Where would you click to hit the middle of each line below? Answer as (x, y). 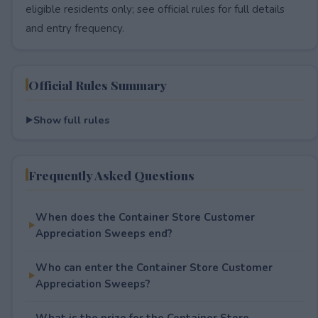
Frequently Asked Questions (111, 175)
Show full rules (71, 120)
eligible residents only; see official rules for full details (155, 9)
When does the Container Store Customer (145, 217)
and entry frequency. (75, 28)
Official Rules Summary (97, 84)
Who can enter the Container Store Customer (154, 267)
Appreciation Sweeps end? (104, 233)
